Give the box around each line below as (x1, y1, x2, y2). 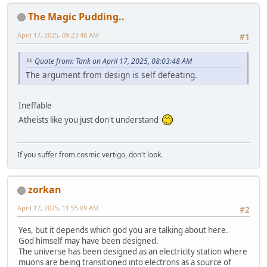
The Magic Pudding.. (28, 10, 125, 23)
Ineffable (18, 100, 52, 111)
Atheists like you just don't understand (18, 114, 162, 125)
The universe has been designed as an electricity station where (18, 246, 247, 257)
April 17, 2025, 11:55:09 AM (17, 203, 99, 213)
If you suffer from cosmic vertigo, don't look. (17, 150, 163, 160)
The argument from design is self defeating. (26, 69, 197, 80)
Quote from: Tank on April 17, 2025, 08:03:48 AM (35, 56, 192, 67)
